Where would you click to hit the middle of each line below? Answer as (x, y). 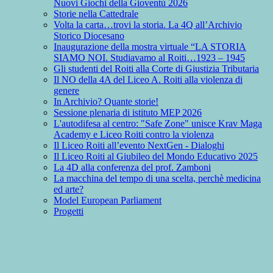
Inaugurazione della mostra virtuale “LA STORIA (150, 47)
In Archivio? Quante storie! (106, 102)
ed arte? (69, 190)
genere (66, 91)
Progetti (69, 211)
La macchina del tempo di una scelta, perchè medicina (157, 179)
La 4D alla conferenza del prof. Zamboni (132, 168)
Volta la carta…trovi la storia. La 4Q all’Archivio (148, 25)
